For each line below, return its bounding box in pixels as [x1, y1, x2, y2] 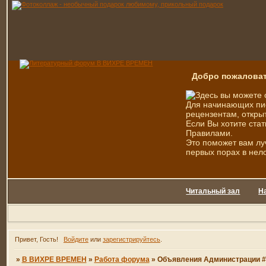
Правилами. [186, 128, 233, 138]
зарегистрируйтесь [102, 236, 160, 243]
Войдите [63, 236, 88, 243]
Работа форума [94, 255, 150, 264]
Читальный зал [186, 187, 240, 195]
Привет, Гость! [15, 236, 59, 243]
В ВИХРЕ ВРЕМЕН [21, 255, 87, 264]
